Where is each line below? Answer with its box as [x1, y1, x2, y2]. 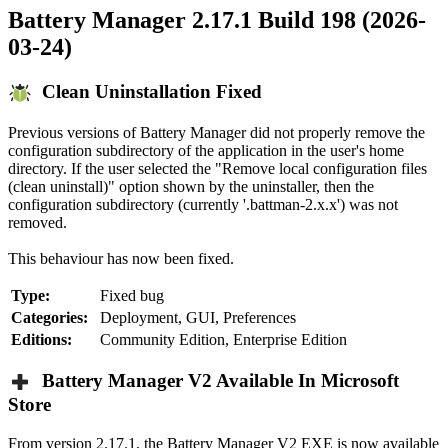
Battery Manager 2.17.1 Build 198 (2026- [8, 6, 426, 33]
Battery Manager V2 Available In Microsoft [32, 370, 399, 392]
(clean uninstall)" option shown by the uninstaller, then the [8, 177, 374, 195]
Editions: [11, 330, 72, 348]
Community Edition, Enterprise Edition [100, 330, 347, 348]
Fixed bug [100, 286, 164, 304]
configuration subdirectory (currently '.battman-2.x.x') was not [8, 195, 398, 213]
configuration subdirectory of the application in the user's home [8, 141, 404, 159]
